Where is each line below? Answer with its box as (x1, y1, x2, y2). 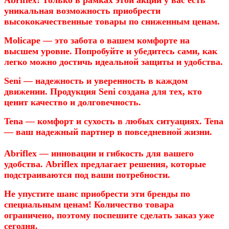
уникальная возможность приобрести (4, 5, 161, 16)
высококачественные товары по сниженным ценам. (4, 16, 220, 27)
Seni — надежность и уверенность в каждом (4, 75, 188, 86)
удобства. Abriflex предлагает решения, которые (4, 158, 206, 169)
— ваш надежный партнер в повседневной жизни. (4, 126, 212, 137)
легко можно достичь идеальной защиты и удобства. (4, 56, 223, 67)
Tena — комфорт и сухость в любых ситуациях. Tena (4, 116, 223, 126)
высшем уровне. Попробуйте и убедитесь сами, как (4, 45, 217, 56)
